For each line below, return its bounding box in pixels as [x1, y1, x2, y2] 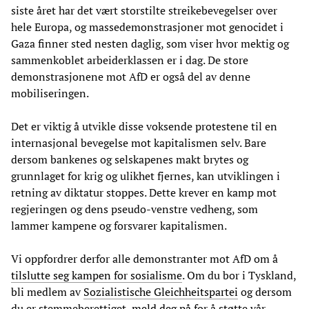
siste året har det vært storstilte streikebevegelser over [11, 2, 277, 18]
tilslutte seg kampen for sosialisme [11, 267, 182, 283]
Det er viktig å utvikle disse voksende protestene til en [11, 118, 277, 134]
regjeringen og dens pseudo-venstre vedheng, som [11, 201, 258, 217]
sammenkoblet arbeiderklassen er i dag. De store [11, 52, 248, 68]
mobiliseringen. [11, 85, 89, 101]
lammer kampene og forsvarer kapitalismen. [11, 217, 227, 233]
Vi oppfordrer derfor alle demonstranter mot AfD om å [11, 250, 278, 266]
